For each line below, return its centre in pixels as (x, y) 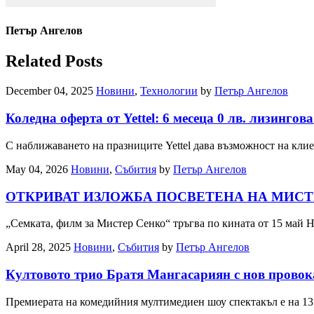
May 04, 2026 (37, 169)
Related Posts (54, 61)
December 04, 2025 (49, 91)
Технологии (169, 91)
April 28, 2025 (38, 247)
